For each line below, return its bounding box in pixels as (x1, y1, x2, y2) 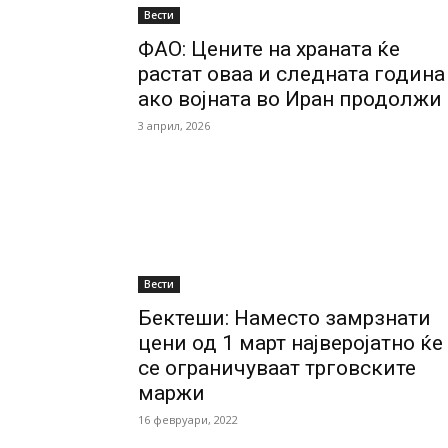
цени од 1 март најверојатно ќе (138, 331, 443, 355)
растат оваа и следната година (138, 62, 445, 86)
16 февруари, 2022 (138, 412, 238, 427)
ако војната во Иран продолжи (138, 87, 442, 111)
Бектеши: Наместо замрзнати (138, 306, 431, 330)
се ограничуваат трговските (138, 356, 416, 380)
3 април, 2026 (138, 118, 210, 133)
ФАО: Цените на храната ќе (138, 37, 400, 61)
